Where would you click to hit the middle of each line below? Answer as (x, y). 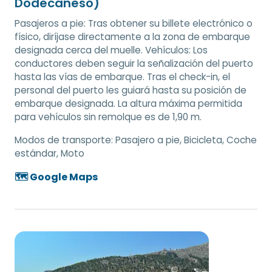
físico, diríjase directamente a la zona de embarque (132, 37)
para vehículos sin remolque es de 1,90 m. (108, 117)
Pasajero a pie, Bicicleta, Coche (186, 140)
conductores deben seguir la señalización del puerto (134, 64)
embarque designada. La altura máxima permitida (128, 104)
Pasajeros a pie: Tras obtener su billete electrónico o (134, 24)
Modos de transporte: (65, 140)
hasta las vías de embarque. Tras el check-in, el (122, 77)
